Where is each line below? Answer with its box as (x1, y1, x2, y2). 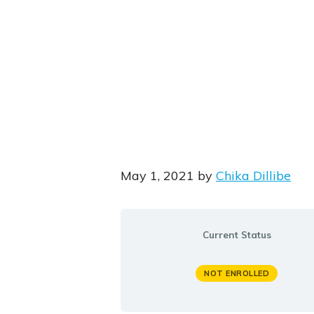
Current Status (202, 228, 271, 241)
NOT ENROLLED (204, 268, 270, 279)
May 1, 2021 (120, 168, 194, 184)
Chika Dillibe (215, 168, 291, 184)
